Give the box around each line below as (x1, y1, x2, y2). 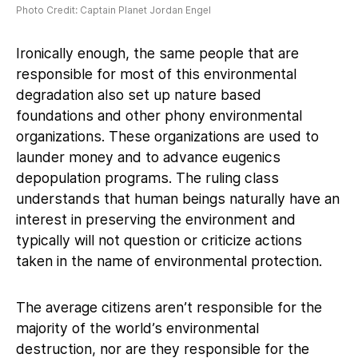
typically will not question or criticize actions (16, 231, 302, 249)
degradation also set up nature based (16, 86, 261, 103)
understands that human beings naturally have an (16, 189, 340, 207)
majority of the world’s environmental (16, 319, 259, 336)
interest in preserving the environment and (16, 210, 296, 228)
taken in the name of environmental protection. (16, 252, 322, 269)
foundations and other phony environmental (16, 106, 302, 124)
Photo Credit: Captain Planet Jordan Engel (16, 3, 211, 16)
